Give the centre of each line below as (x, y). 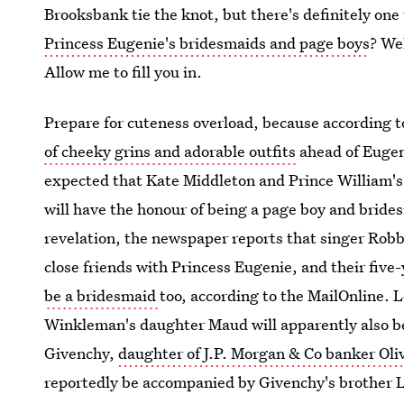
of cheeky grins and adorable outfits (170, 151)
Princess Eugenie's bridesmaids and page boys (207, 43)
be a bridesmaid (102, 295)
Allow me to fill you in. (124, 72)
